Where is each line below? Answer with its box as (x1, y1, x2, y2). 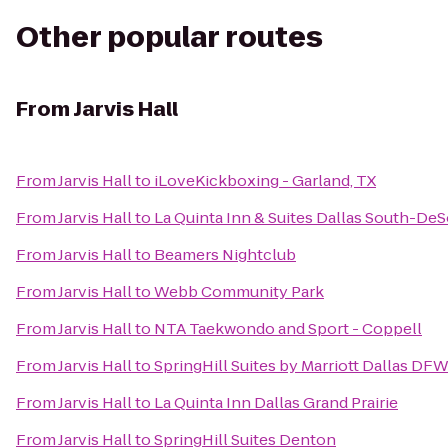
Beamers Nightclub (154, 244, 296, 265)
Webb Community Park (154, 281, 324, 302)
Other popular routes (16, 18, 323, 57)
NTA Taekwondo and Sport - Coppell (154, 318, 422, 339)
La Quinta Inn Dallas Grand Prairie (154, 392, 398, 413)
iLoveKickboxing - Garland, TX (154, 170, 376, 191)
